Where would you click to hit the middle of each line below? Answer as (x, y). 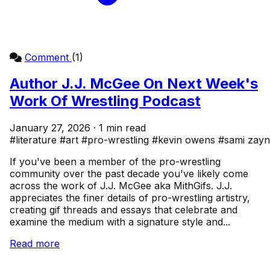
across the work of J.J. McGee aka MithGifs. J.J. (121, 186)
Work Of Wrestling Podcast (105, 101)
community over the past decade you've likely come (129, 174)
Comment (48, 57)
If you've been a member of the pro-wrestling (115, 162)
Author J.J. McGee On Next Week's (134, 84)
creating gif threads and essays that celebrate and (124, 210)
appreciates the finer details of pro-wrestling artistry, (130, 198)
